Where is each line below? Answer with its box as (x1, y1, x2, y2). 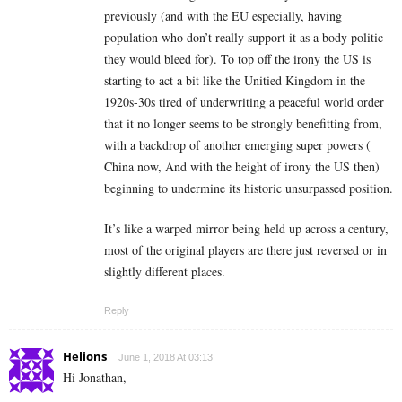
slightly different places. (104, 263, 225, 281)
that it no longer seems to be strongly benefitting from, (104, 115, 382, 133)
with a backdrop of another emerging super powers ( (104, 136, 371, 154)
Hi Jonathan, (63, 369, 127, 387)
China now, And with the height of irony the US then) (104, 158, 380, 176)
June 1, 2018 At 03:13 (118, 352, 213, 363)
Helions (63, 348, 107, 365)
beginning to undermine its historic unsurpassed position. (104, 179, 393, 197)
